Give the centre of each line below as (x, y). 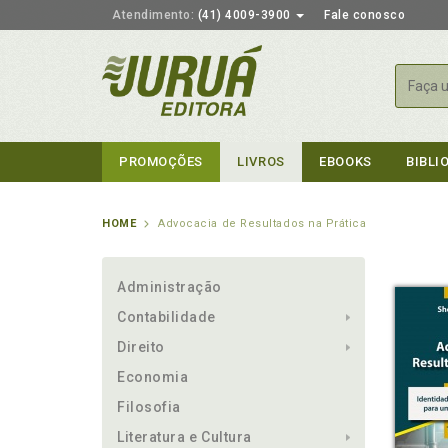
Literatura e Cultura (184, 437)
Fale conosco (364, 15)
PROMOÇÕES (161, 161)
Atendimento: (153, 15)
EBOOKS (345, 161)
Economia (153, 377)
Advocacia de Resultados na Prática (262, 223)
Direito (141, 347)
